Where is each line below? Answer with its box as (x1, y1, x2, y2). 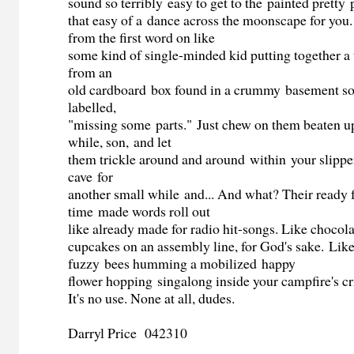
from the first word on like (68, 28, 216, 47)
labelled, (68, 97, 117, 117)
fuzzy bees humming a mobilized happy (68, 254, 296, 273)
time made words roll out (68, 201, 211, 221)
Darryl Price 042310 (68, 323, 188, 343)
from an (68, 62, 113, 82)
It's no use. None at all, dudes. (68, 288, 235, 308)
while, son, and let (68, 132, 172, 152)
